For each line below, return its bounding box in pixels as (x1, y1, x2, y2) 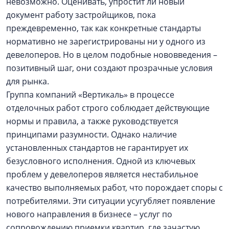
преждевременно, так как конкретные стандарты (6, 22, 201, 34)
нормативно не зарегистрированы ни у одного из (6, 36, 205, 47)
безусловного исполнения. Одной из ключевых (6, 155, 195, 167)
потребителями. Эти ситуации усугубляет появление (6, 195, 215, 207)
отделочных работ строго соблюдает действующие (6, 102, 210, 113)
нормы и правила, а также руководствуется (6, 116, 178, 127)
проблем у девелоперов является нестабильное (6, 169, 198, 180)
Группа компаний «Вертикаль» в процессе (6, 89, 174, 100)
